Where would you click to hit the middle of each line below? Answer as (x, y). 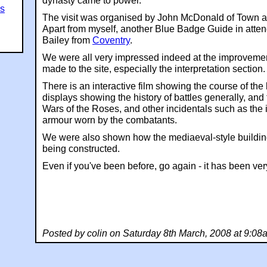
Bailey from (67, 40)
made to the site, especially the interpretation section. (154, 69)
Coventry (111, 40)
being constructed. (81, 149)
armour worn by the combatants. (110, 120)
